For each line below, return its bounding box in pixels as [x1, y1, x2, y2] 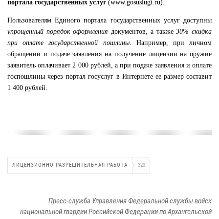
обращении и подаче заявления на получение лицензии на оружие [7, 50, 212, 58]
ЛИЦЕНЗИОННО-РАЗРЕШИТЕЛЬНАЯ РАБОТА [12, 161, 128, 168]
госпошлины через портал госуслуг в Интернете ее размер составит [7, 72, 212, 80]
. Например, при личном [129, 39, 212, 46]
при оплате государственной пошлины [7, 39, 130, 46]
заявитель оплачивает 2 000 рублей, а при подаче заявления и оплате [7, 61, 212, 69]
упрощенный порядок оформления [7, 27, 109, 35]
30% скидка [176, 27, 212, 35]
